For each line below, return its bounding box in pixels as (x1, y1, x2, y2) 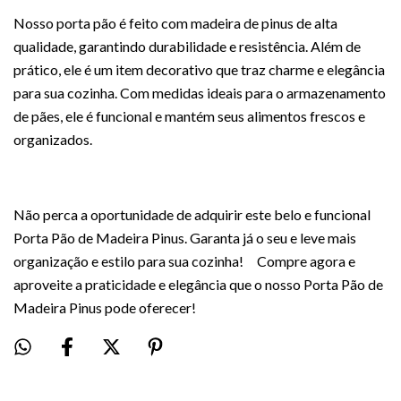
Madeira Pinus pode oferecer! (13, 299, 196, 316)
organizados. (13, 131, 92, 148)
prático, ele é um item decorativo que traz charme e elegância (13, 61, 385, 78)
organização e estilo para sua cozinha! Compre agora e (13, 252, 355, 269)
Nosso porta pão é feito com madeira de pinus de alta (13, 14, 337, 31)
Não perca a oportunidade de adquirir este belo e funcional (13, 206, 371, 223)
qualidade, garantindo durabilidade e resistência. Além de (13, 38, 361, 55)
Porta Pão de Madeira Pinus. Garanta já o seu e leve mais (13, 229, 356, 246)
